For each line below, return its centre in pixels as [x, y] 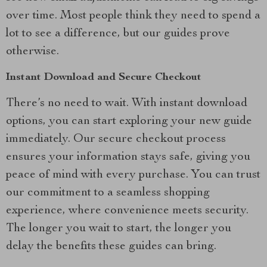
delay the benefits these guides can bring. [111, 247]
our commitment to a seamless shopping [108, 193]
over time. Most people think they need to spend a [133, 16]
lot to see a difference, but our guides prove [118, 34]
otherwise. [32, 52]
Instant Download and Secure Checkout [104, 77]
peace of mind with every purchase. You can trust [133, 175]
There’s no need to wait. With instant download [127, 104]
